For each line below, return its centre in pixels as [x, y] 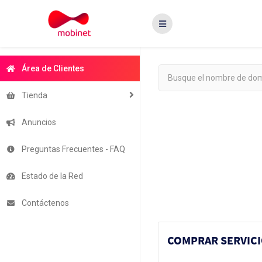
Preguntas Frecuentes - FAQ [72, 149]
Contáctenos [44, 203]
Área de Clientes [51, 68]
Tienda [33, 95]
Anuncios [37, 122]
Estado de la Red [51, 176]
